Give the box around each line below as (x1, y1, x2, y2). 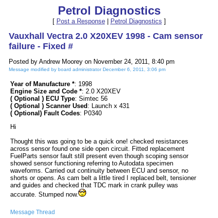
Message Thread (10, 209, 55, 216)
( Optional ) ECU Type (10, 95, 75, 102)
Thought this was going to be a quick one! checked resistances (10, 138, 188, 145)
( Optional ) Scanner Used (10, 102, 88, 109)
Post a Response (56, 18, 105, 25)
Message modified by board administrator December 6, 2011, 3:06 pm (9, 67, 165, 72)
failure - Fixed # (9, 41, 73, 51)
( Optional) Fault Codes (10, 109, 80, 117)
